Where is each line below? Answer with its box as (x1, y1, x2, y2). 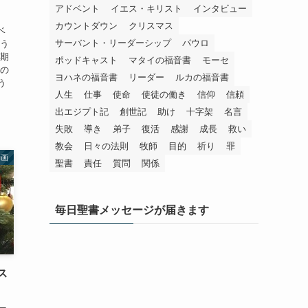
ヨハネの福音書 (55, 72, 118, 82)
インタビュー (193, 3, 247, 14)
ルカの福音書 (175, 72, 229, 82)
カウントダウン (55, 21, 118, 31)
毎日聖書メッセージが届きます (55, 204, 209, 216)
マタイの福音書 (129, 55, 191, 65)
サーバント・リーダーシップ (55, 38, 171, 48)
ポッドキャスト (55, 55, 118, 65)
